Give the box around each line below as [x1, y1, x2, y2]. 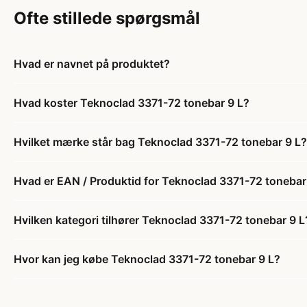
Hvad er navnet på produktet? [14, 56, 170, 71]
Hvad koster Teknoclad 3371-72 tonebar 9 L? [14, 95, 249, 110]
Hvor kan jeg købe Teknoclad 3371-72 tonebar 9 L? [14, 251, 280, 266]
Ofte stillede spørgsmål [14, 8, 200, 28]
